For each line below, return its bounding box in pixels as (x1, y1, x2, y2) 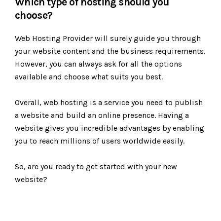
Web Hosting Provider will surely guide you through (15, 34, 201, 43)
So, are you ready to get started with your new (15, 162, 177, 171)
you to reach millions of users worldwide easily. (15, 136, 184, 146)
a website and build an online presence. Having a (15, 110, 189, 120)
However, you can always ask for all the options (15, 59, 182, 69)
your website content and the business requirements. (15, 46, 205, 56)
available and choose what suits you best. (15, 72, 163, 81)
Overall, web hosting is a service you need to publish (15, 98, 203, 107)
